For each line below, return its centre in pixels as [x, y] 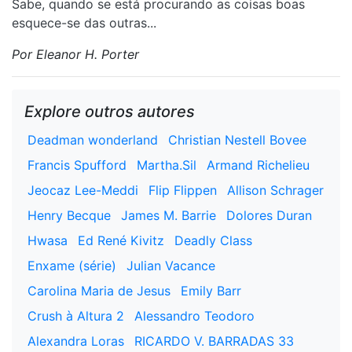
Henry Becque [69, 215]
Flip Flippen [183, 190]
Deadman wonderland [93, 140]
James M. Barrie [169, 215]
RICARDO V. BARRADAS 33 [214, 341]
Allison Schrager [275, 190]
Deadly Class [213, 240]
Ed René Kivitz [121, 240]
